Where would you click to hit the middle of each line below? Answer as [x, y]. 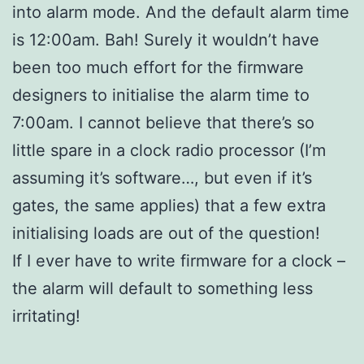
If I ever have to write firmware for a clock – [179, 260]
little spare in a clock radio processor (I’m [169, 150]
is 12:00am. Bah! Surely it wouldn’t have [166, 39]
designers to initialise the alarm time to [161, 95]
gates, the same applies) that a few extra [169, 205]
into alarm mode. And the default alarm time [181, 12]
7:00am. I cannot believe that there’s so [163, 122]
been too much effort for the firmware [158, 67]
